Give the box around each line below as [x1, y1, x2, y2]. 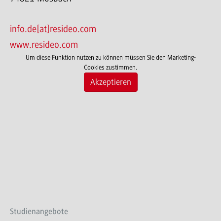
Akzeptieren [90, 76, 131, 87]
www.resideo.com [10, 39, 78, 50]
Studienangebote [10, 206, 68, 216]
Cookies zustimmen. [84, 63, 137, 71]
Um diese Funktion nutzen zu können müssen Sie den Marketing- [25, 53, 196, 61]
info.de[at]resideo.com [10, 23, 96, 35]
